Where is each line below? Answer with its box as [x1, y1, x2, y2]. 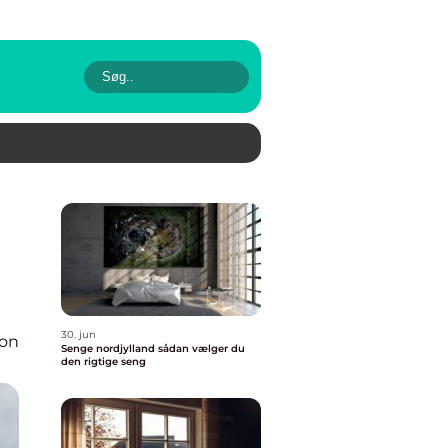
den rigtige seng [61, 355, 146, 368]
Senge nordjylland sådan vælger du [61, 342, 158, 355]
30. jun [61, 328, 96, 341]
